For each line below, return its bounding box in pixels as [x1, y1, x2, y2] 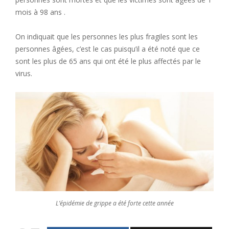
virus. [15, 68, 32, 78]
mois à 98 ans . [15, 7, 65, 17]
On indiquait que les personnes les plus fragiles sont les [15, 32, 198, 41]
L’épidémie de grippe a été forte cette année [55, 199, 174, 208]
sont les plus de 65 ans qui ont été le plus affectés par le [15, 56, 201, 66]
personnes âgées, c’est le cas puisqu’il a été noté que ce [15, 44, 200, 54]
